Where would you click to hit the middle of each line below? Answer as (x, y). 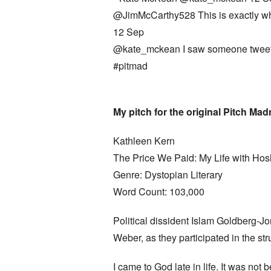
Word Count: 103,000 (159, 191)
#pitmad (130, 66)
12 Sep (129, 32)
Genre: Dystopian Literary (168, 175)
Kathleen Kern (144, 141)
